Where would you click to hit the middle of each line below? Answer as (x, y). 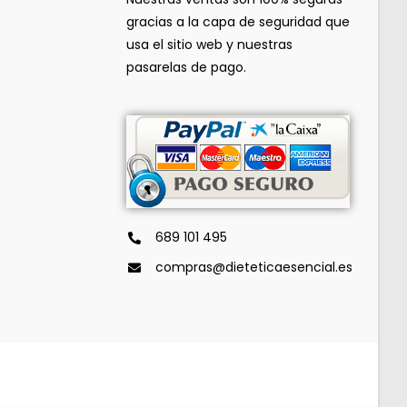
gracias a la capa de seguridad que (238, 21)
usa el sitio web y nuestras (209, 44)
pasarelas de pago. (186, 67)
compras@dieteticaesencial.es (254, 268)
